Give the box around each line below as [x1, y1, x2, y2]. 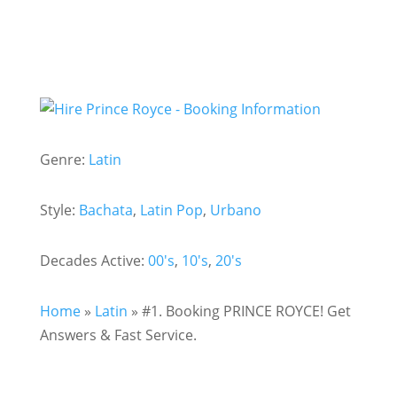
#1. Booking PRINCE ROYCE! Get [141, 301, 351, 321]
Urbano [209, 200, 261, 220]
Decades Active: [39, 251, 148, 270]
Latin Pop [139, 200, 203, 220]
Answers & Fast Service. [39, 325, 197, 345]
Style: [39, 200, 79, 220]
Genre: [39, 150, 89, 169]
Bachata [78, 200, 133, 220]
